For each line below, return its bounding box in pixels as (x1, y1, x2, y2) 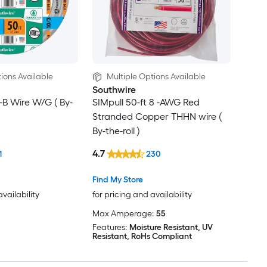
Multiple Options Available (106, 71, 206, 82)
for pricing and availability (92, 189, 192, 200)
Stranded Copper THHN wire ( (92, 110, 222, 122)
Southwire (92, 83, 136, 95)
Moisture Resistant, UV (129, 222, 213, 232)
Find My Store (92, 174, 143, 185)
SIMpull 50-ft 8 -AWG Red (92, 96, 200, 108)
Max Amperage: (92, 208, 154, 219)
